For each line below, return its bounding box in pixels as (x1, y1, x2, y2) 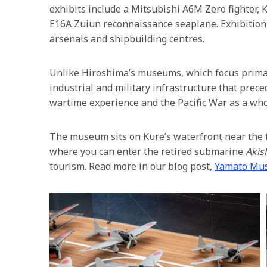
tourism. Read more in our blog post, (49, 160, 215, 173)
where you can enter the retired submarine (49, 145, 246, 159)
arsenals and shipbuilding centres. (49, 32, 204, 46)
